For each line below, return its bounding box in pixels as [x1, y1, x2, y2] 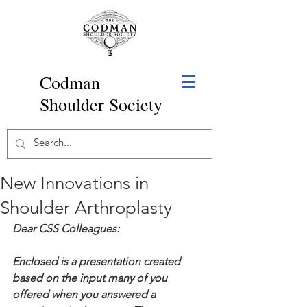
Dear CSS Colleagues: [12, 222, 119, 235]
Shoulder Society [40, 93, 162, 116]
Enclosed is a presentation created [12, 255, 183, 268]
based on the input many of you [12, 271, 170, 284]
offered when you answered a [12, 288, 158, 301]
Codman [40, 71, 100, 94]
